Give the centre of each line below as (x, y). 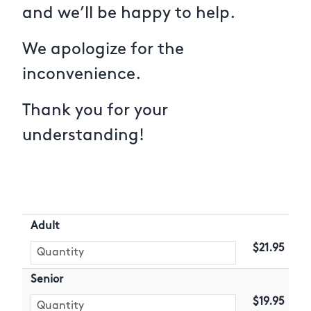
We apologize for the (103, 50)
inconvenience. (82, 75)
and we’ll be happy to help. (129, 14)
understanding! (83, 136)
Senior (47, 280)
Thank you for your (95, 111)
